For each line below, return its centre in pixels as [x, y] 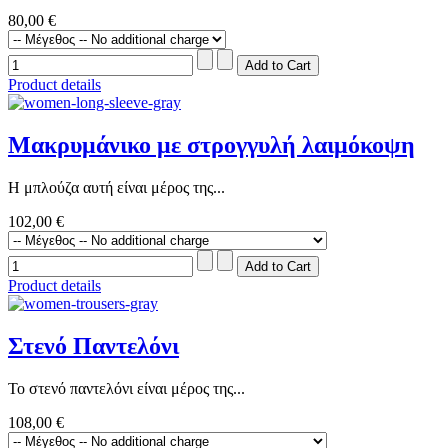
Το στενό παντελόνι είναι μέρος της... [126, 389]
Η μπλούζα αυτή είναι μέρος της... [116, 188]
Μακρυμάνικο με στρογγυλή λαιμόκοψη [211, 145]
